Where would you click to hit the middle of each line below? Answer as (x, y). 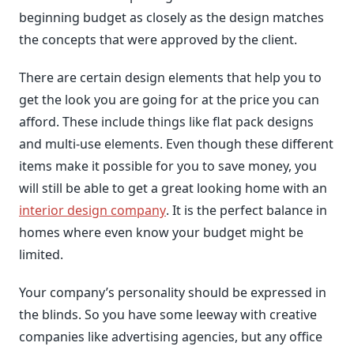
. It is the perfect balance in (247, 210)
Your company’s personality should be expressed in (173, 292)
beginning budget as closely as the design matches (171, 17)
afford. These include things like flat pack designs (166, 122)
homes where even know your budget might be (161, 232)
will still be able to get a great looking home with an (173, 188)
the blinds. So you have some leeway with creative (168, 314)
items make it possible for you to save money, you (168, 166)
